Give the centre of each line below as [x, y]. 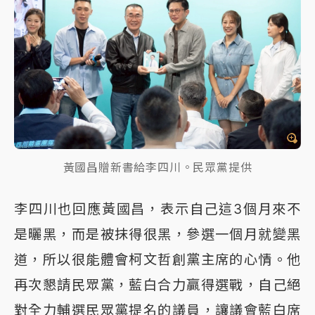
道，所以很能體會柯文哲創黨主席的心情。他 [157, 260]
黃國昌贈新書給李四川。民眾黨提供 [157, 168]
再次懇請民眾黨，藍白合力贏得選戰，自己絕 [157, 285]
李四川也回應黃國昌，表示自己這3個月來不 [157, 209]
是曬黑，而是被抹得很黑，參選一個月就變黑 [157, 234]
